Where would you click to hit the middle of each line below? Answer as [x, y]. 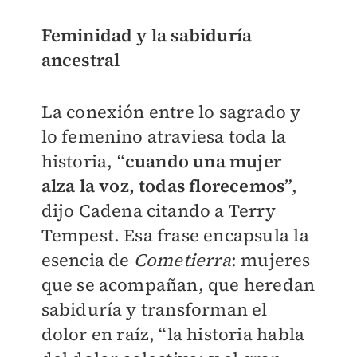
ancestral [80, 60]
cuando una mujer [203, 161]
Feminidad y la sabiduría [147, 35]
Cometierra [182, 260]
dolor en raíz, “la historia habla [173, 334]
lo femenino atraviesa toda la [164, 137]
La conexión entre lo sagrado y [171, 112]
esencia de [87, 260]
